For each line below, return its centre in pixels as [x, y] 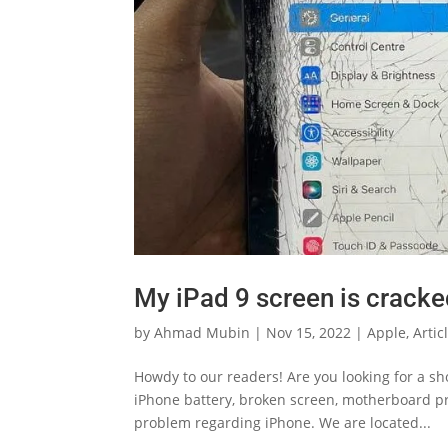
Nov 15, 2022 [309, 333]
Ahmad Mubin [202, 333]
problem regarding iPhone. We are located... [283, 423]
